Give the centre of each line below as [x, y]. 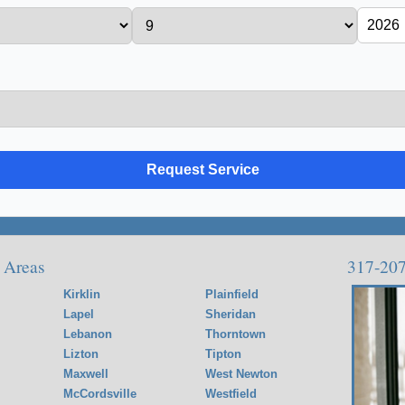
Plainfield [232, 294]
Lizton [81, 354]
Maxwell [86, 374]
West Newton [241, 374]
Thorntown [235, 334]
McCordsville [100, 394]
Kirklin [82, 294]
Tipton [223, 354]
